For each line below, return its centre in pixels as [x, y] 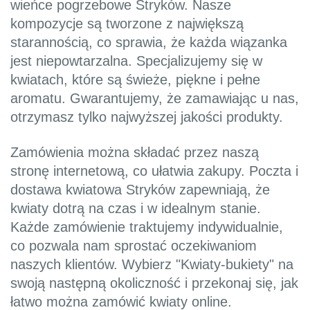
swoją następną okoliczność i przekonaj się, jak [154, 283]
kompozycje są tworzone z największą [127, 24]
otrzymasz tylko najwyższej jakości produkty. [147, 117]
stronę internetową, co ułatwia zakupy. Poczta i [154, 171]
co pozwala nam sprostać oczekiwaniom [134, 246]
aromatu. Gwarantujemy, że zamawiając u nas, [155, 99]
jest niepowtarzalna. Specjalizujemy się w [136, 61]
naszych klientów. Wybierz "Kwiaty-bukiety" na [152, 265]
